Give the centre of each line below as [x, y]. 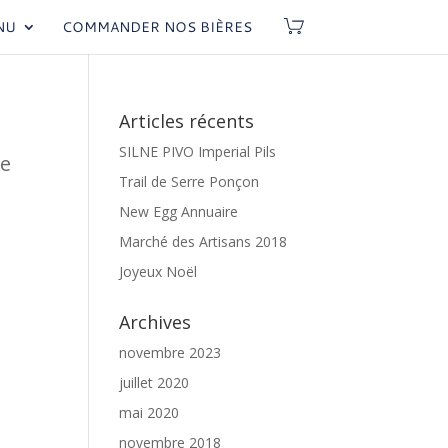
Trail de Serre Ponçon [189, 181]
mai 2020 [149, 412]
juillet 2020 [154, 382]
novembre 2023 [170, 352]
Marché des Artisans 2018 [203, 241]
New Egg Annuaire [179, 211]
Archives [155, 322]
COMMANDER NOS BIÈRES [156, 26]
